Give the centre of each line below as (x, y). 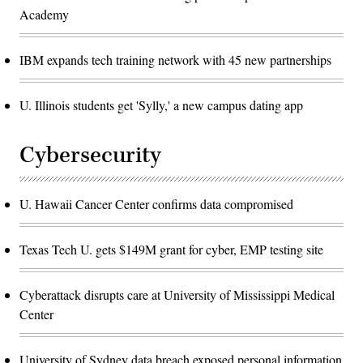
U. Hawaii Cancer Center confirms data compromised (156, 204)
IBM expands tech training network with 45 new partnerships (175, 60)
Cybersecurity (90, 156)
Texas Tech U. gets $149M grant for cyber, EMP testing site (171, 250)
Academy (44, 15)
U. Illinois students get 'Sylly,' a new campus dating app (161, 105)
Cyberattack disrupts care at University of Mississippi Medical (177, 295)
